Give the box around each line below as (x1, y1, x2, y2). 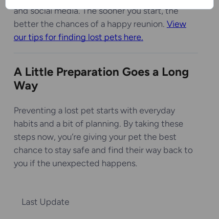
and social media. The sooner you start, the (14, 5, 178, 16)
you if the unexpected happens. (14, 157, 137, 169)
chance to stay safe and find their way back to (14, 144, 193, 155)
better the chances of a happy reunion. (14, 18, 167, 29)
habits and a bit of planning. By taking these (14, 118, 183, 129)
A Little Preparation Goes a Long (14, 64, 189, 79)
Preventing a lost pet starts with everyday (14, 105, 175, 116)
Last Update (22, 196, 69, 207)
